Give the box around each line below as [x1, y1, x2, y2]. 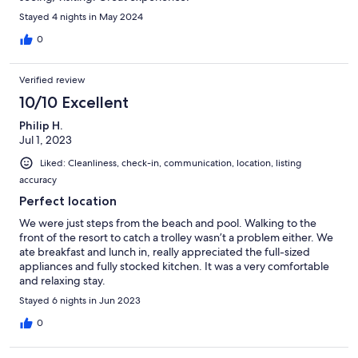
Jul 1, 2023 [19, 132, 72, 147]
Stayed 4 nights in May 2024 [19, 10, 143, 23]
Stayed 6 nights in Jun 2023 [19, 293, 141, 307]
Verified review [19, 73, 86, 86]
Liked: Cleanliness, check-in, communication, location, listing [40, 156, 301, 169]
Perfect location [19, 193, 117, 209]
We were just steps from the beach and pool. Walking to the [19, 215, 316, 230]
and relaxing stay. [19, 272, 105, 288]
